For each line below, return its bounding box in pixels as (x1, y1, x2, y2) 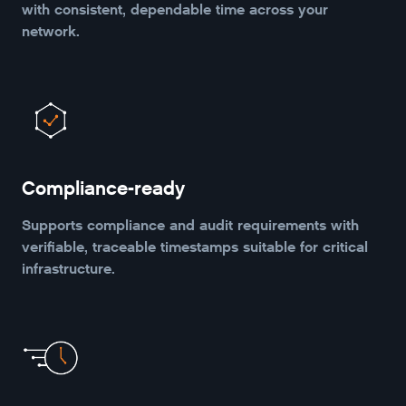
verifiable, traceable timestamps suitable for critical (22, 237, 368, 256)
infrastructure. (22, 258, 115, 278)
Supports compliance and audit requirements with (22, 215, 359, 235)
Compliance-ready (22, 176, 185, 201)
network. (22, 21, 80, 41)
